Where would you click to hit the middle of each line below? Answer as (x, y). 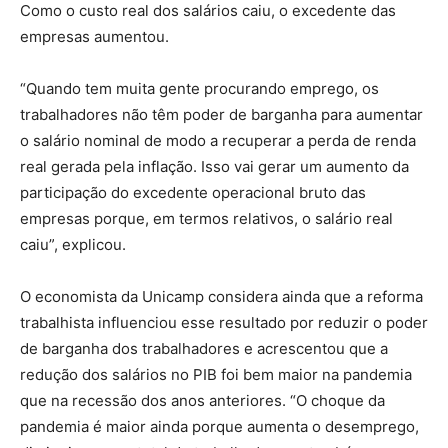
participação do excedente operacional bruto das (193, 193)
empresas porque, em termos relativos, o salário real (206, 219)
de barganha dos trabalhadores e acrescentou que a (204, 349)
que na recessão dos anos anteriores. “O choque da (202, 401)
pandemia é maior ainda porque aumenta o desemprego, (219, 427)
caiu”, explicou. (73, 245)
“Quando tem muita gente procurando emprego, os (199, 89)
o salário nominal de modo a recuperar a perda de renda (218, 141)
